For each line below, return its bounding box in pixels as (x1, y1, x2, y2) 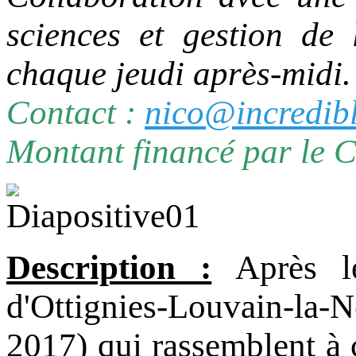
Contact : (6, 94, 145, 132)
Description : (6, 249, 212, 287)
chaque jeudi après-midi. (6, 55, 351, 93)
